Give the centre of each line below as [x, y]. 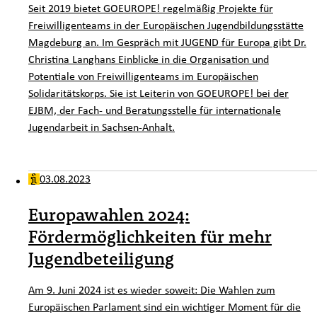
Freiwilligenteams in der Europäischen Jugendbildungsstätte [166, 25]
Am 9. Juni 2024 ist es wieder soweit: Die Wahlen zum [152, 289]
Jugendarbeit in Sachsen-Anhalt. [102, 127]
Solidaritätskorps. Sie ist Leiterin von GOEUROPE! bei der [158, 93]
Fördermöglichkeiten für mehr [150, 236]
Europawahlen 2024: [109, 214]
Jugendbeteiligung [101, 258]
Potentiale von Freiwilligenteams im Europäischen [143, 76]
